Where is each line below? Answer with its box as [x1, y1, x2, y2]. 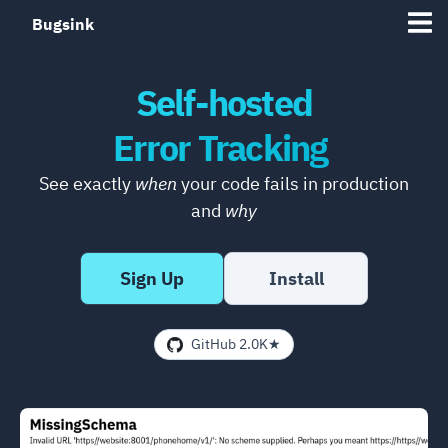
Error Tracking [112, 124, 328, 171]
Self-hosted [135, 79, 313, 126]
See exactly [39, 172, 135, 195]
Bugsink [32, 14, 94, 34]
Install [268, 267, 324, 290]
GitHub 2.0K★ [191, 335, 281, 353]
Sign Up [120, 267, 184, 290]
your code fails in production [177, 172, 409, 195]
